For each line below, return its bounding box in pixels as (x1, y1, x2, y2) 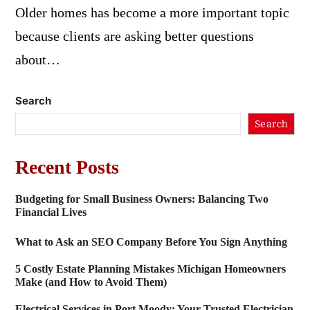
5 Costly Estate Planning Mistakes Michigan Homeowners (15, 263, 286, 275)
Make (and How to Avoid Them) (15, 276, 167, 289)
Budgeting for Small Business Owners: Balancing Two (15, 193, 268, 206)
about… (15, 52, 60, 68)
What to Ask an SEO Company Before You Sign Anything (15, 236, 287, 248)
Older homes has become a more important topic (15, 5, 289, 21)
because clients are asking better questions (15, 28, 254, 44)
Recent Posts (15, 156, 119, 179)
